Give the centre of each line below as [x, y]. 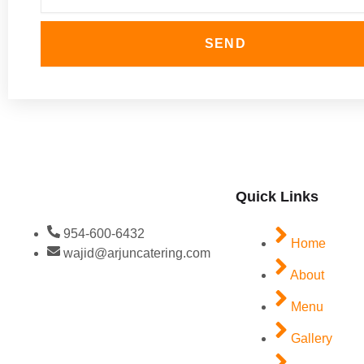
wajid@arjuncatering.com [137, 253]
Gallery [312, 338]
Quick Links [277, 197]
